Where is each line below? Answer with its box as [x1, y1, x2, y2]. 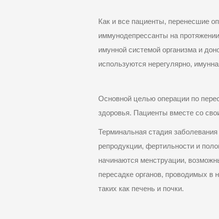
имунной [98, 46, 127, 54]
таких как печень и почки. [98, 185, 184, 193]
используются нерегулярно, [98, 60, 193, 68]
